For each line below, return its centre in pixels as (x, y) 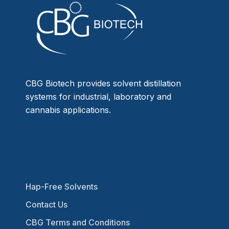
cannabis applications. (68, 110)
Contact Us (47, 205)
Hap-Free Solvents (62, 187)
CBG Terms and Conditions (78, 222)
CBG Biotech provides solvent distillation (103, 83)
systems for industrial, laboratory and (98, 97)
